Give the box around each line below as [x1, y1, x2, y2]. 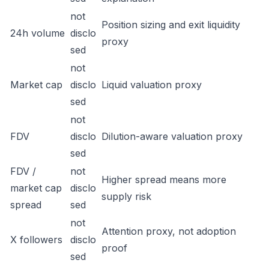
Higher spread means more [101, 174, 226, 186]
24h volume [10, 27, 65, 39]
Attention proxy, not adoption [101, 225, 236, 237]
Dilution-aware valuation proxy [101, 130, 243, 142]
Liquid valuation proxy [101, 79, 202, 91]
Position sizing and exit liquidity [101, 19, 240, 31]
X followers [10, 234, 62, 246]
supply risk [101, 190, 151, 202]
